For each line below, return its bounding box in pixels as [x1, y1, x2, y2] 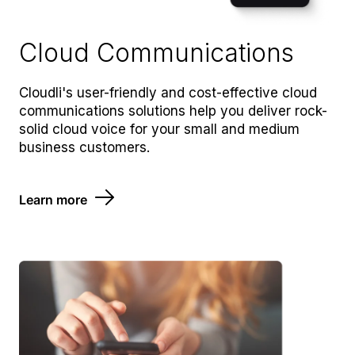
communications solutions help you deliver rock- [19, 103, 327, 120]
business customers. [19, 139, 150, 156]
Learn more [19, 191, 87, 208]
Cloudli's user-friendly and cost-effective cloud [19, 85, 317, 101]
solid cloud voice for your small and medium [19, 121, 300, 138]
